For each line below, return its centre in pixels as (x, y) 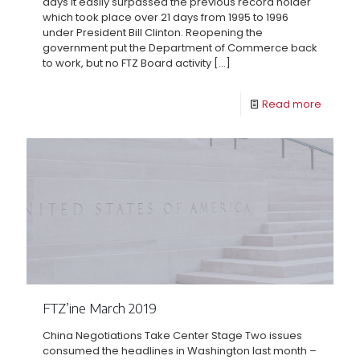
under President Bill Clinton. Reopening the (153, 33)
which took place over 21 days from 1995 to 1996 (166, 18)
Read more (292, 104)
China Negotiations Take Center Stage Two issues (172, 336)
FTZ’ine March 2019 (100, 308)
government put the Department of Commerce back (180, 48)
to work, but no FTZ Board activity (127, 63)
